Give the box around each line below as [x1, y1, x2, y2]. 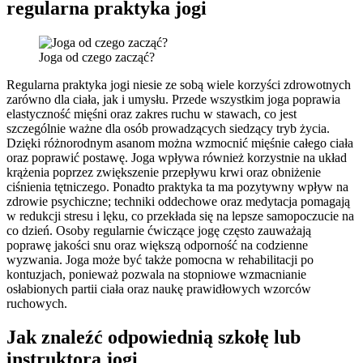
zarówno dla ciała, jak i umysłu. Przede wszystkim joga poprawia [6, 92, 340, 106]
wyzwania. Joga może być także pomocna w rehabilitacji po [6, 252, 314, 267]
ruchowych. [6, 296, 67, 310]
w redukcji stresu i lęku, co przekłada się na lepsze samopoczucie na [6, 208, 354, 223]
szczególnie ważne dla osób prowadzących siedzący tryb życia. [6, 121, 330, 135]
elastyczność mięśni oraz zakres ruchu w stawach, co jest [6, 106, 297, 121]
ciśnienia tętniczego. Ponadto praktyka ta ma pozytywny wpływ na [6, 179, 348, 194]
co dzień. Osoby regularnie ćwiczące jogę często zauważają [6, 223, 311, 237]
